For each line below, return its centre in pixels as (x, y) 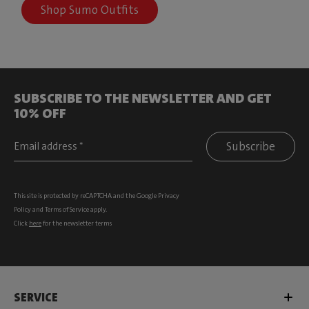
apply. (98, 210)
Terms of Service (67, 210)
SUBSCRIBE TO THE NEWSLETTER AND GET (143, 98)
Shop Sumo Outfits (90, 10)
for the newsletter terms (77, 223)
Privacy (169, 196)
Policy (22, 210)
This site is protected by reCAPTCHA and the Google (86, 196)
